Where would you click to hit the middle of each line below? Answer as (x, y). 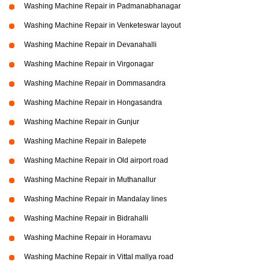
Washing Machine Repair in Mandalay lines (96, 199)
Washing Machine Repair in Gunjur (82, 122)
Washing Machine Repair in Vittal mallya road (99, 257)
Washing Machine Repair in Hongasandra (93, 102)
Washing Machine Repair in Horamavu (88, 237)
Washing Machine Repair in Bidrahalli (86, 218)
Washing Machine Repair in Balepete (85, 141)
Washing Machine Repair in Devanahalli (90, 45)
